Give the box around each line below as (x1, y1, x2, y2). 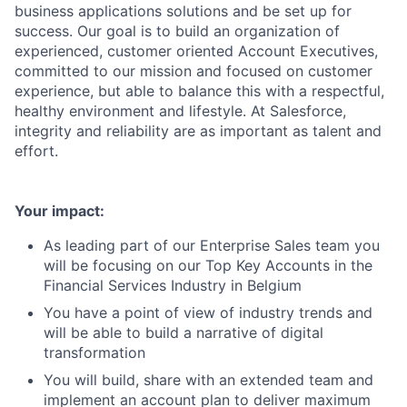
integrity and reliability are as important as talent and (15, 121, 382, 140)
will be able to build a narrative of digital (44, 323, 323, 342)
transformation (44, 342, 145, 362)
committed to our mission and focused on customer (15, 61, 372, 80)
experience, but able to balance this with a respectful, (15, 81, 384, 100)
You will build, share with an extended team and (44, 370, 373, 389)
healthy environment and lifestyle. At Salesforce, (15, 101, 346, 120)
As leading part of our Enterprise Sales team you (44, 235, 380, 254)
